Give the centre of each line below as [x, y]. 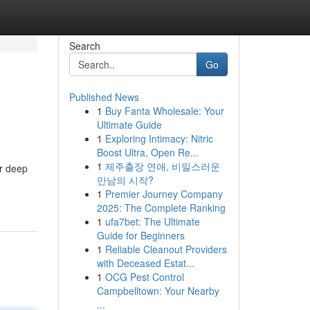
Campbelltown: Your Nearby [158, 291]
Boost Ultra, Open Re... [147, 152]
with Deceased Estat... [145, 263]
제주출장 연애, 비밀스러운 [162, 166]
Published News [104, 97]
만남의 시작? [125, 180]
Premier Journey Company [164, 194]
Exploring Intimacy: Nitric [159, 138]
